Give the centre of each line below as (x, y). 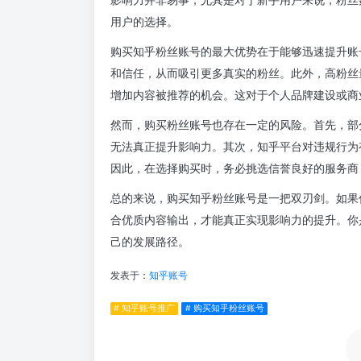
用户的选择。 (144, 21)
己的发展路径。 (150, 241)
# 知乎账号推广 (145, 308)
